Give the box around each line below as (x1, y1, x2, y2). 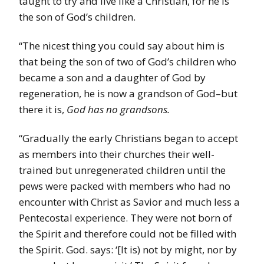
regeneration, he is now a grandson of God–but (19, 87, 237, 101)
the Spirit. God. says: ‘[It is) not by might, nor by (19, 243, 237, 257)
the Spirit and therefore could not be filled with (19, 227, 236, 241)
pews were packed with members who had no (19, 179, 230, 193)
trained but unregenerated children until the (19, 163, 226, 177)
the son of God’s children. (19, 10, 138, 24)
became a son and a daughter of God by (19, 71, 206, 85)
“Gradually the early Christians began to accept (19, 131, 238, 146)
